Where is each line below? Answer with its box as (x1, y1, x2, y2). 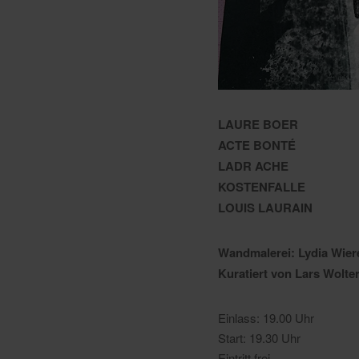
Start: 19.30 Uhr (218, 329, 301, 346)
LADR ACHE (218, 156, 288, 175)
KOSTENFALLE (218, 177, 305, 196)
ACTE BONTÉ (218, 135, 296, 154)
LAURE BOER (218, 115, 298, 133)
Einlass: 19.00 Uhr (218, 309, 314, 326)
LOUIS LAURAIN (218, 198, 313, 216)
